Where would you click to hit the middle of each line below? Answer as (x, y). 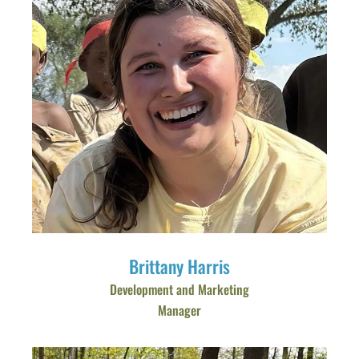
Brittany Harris (179, 266)
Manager (179, 310)
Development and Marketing (179, 289)
